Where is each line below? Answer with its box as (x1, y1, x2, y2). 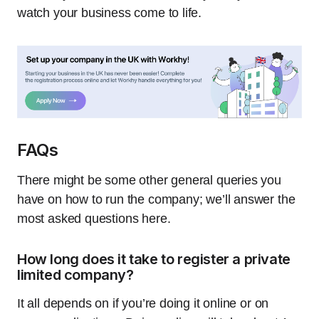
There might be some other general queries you (17, 173, 281, 188)
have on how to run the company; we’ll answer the (17, 192, 296, 207)
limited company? (17, 266, 134, 284)
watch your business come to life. (17, 6, 202, 20)
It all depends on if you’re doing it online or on (17, 296, 269, 311)
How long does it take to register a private (17, 251, 291, 268)
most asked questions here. (17, 211, 171, 226)
